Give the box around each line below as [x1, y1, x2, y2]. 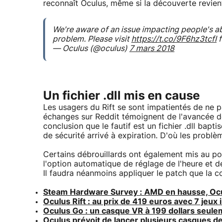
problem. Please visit [53, 35, 131, 43]
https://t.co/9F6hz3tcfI [131, 35, 217, 43]
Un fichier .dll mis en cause [43, 90, 200, 102]
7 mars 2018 [129, 45, 174, 53]
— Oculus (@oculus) [53, 45, 129, 53]
